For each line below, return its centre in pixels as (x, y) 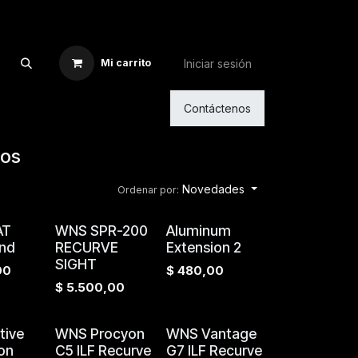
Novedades (214, 189)
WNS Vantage (211, 334)
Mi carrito (126, 63)
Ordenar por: (149, 189)
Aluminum (198, 231)
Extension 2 (203, 247)
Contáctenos (217, 108)
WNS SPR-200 (101, 231)
